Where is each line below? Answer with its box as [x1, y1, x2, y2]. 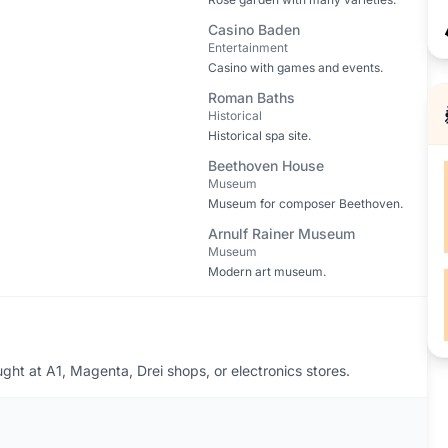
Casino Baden [207, 21, 300, 38]
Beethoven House [207, 157, 324, 174]
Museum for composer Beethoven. [207, 196, 403, 211]
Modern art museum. [207, 264, 326, 279]
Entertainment [207, 40, 288, 55]
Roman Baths [207, 89, 295, 106]
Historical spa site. [207, 128, 311, 143]
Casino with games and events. [207, 60, 383, 75]
